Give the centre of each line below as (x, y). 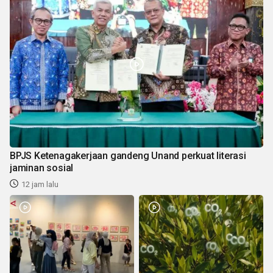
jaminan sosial (42, 168)
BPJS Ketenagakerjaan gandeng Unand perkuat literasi (128, 155)
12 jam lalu (40, 184)
